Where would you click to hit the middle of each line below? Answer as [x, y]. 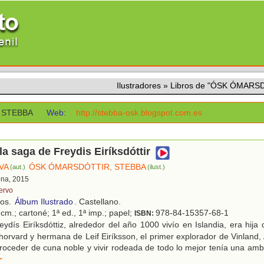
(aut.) [18, 167]
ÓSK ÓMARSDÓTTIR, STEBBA [88, 167]
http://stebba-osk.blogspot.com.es [139, 113]
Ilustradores [139, 85]
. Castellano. [98, 202]
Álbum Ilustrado [44, 202]
